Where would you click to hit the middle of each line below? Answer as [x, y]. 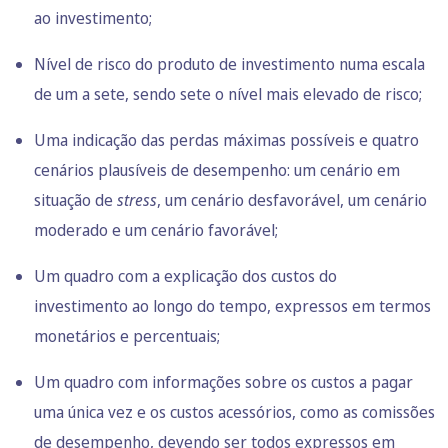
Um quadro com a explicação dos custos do [185, 275]
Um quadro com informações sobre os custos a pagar [223, 381]
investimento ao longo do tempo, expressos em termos [232, 305]
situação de [75, 199]
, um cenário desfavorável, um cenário [292, 199]
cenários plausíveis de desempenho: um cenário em [217, 169]
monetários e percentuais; [129, 335]
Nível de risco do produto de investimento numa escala [229, 63]
